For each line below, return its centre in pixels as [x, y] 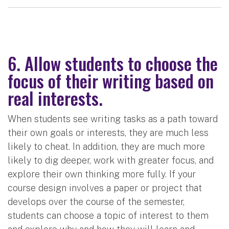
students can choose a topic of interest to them [108, 215]
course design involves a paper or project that [105, 188]
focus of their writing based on [111, 80]
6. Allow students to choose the [113, 63]
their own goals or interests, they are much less [108, 132]
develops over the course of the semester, [96, 201]
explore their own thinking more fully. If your [102, 174]
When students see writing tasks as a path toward [113, 119]
